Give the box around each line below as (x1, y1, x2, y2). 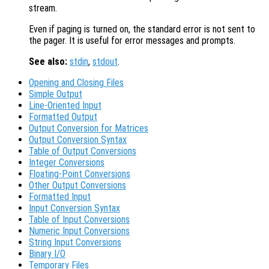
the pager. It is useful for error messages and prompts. (29, 35, 235, 47)
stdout (92, 56, 118, 68)
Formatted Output (29, 111, 97, 123)
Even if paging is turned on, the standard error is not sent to (29, 23, 255, 35)
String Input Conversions (29, 237, 121, 249)
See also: (29, 56, 67, 68)
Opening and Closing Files (29, 77, 124, 89)
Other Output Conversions (29, 180, 126, 192)
